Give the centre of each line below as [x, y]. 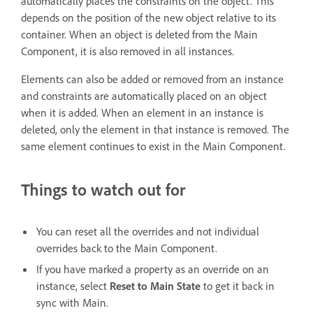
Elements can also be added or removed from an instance [152, 79]
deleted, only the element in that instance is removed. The [155, 129]
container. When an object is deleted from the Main [139, 34]
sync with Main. [74, 302]
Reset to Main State [156, 285]
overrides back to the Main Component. [128, 248]
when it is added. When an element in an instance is [142, 112]
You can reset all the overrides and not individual [148, 231]
